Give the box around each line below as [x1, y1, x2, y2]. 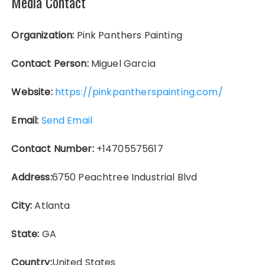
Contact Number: [11, 142, 94, 156]
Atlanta [32, 199, 70, 213]
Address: [11, 170, 52, 185]
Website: [11, 85, 53, 99]
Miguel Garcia [88, 57, 156, 71]
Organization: [11, 28, 75, 43]
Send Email [41, 114, 93, 128]
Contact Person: [11, 57, 89, 71]
